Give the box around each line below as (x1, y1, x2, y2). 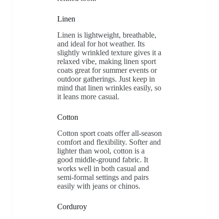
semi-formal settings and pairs (57, 173, 149, 182)
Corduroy (57, 202, 87, 211)
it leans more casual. (57, 92, 119, 101)
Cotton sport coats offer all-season (57, 129, 162, 138)
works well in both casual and (57, 164, 149, 173)
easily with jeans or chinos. (57, 182, 140, 191)
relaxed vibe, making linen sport (57, 57, 156, 66)
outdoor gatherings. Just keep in (57, 75, 155, 84)
